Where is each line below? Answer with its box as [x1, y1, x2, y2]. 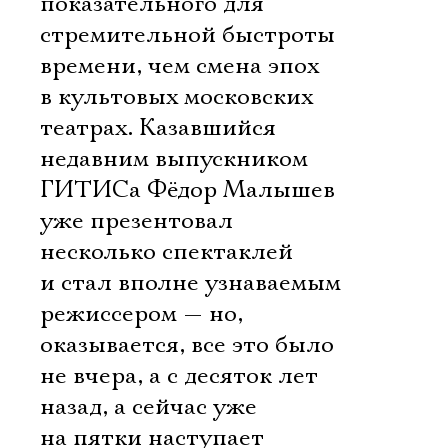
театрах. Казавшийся [40, 113, 276, 143]
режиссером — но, [40, 299, 243, 329]
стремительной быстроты [40, 20, 335, 50]
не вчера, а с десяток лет [40, 361, 318, 391]
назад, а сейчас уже [40, 392, 257, 422]
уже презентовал [40, 206, 233, 236]
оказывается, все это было [40, 330, 334, 360]
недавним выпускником [40, 144, 308, 174]
